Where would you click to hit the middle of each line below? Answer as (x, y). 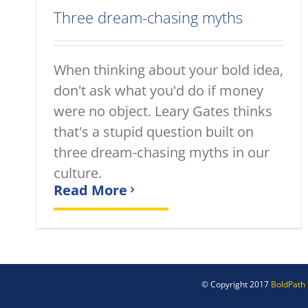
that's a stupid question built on (154, 131)
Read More (90, 190)
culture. (78, 173)
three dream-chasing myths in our (162, 152)
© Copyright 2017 (236, 284)
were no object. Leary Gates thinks (163, 111)
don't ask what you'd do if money (158, 90)
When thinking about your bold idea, (168, 69)
